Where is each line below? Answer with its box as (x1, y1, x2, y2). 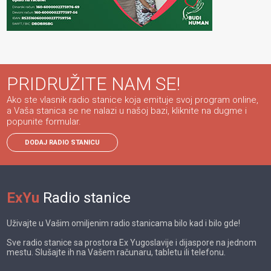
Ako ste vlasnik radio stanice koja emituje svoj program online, (7, 94, 259, 105)
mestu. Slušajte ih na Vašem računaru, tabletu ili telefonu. (7, 247, 226, 257)
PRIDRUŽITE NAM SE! (7, 73, 181, 94)
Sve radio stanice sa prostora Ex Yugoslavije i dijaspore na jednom (7, 237, 257, 247)
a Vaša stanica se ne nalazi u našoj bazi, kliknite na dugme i (7, 105, 247, 116)
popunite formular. (7, 116, 82, 127)
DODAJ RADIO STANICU (25, 138, 100, 146)
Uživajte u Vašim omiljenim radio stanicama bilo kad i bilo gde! (7, 218, 241, 228)
